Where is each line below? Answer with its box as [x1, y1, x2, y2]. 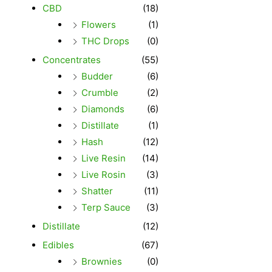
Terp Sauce [81, 201, 131, 213]
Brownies [81, 255, 122, 267]
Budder [81, 70, 113, 82]
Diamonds [81, 103, 124, 115]
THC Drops [81, 35, 129, 47]
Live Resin [81, 152, 126, 164]
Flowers [81, 18, 116, 30]
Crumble [81, 86, 118, 98]
